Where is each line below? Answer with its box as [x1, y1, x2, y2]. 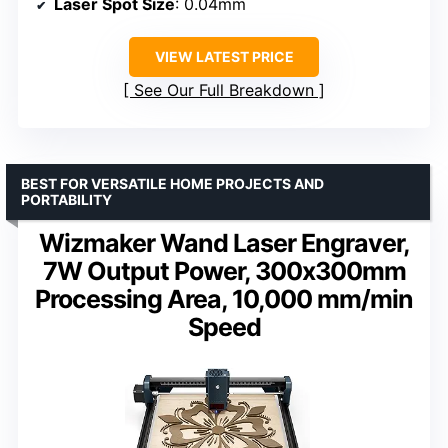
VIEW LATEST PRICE [154, 47, 294, 65]
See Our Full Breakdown [134, 79, 314, 100]
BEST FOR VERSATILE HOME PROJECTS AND [21, 174, 324, 192]
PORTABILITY [21, 190, 112, 208]
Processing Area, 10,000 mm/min [35, 283, 413, 314]
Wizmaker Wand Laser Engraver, [38, 227, 410, 258]
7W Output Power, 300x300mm [42, 255, 406, 286]
